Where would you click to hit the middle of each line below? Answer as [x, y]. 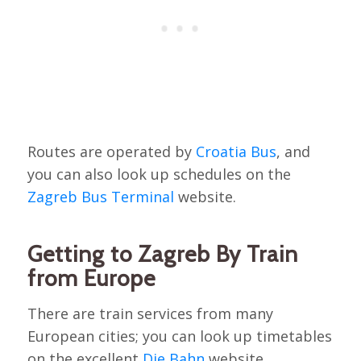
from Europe [91, 278]
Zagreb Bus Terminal [100, 197]
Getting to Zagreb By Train [162, 254]
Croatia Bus [236, 152]
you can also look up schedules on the [159, 174]
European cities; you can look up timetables [179, 336]
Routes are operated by [111, 152]
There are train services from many [150, 314]
